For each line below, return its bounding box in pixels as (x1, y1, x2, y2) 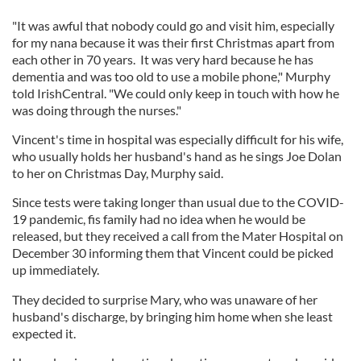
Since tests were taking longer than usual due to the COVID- (12, 194, 344, 210)
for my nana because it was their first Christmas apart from (12, 35, 334, 51)
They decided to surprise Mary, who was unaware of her (12, 292, 317, 308)
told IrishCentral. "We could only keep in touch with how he (12, 85, 339, 102)
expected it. (12, 326, 78, 342)
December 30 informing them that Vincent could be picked (12, 245, 334, 261)
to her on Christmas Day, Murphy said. (12, 165, 226, 181)
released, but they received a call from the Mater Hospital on (12, 228, 343, 244)
